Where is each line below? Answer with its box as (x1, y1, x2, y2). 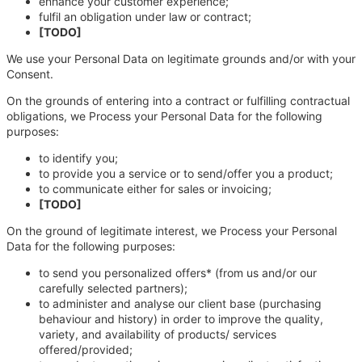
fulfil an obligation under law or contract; (39, 9, 251, 23)
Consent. (6, 66, 53, 81)
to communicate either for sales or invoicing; (39, 181, 271, 196)
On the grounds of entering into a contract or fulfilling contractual (6, 93, 350, 107)
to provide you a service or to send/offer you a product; (39, 166, 333, 180)
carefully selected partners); (39, 280, 187, 295)
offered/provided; (39, 342, 133, 356)
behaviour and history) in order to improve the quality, (39, 311, 323, 326)
